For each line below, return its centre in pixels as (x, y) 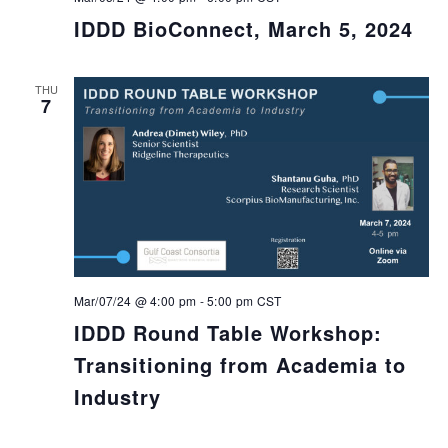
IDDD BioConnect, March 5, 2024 (243, 28)
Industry (117, 396)
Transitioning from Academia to (239, 364)
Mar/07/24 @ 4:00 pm (135, 300)
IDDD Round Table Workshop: (227, 332)
